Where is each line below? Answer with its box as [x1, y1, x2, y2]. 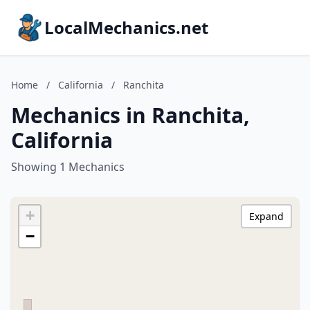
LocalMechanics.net [44, 16, 208, 39]
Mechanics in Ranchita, [11, 101, 250, 129]
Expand [249, 210, 284, 223]
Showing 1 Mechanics [11, 159, 125, 174]
